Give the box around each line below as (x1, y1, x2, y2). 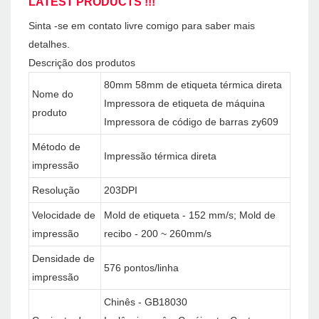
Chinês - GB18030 (104, 296, 187, 308)
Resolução (32, 184, 80, 197)
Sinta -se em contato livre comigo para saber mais (28, 20, 255, 32)
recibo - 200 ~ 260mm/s (104, 228, 211, 240)
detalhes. (28, 38, 70, 51)
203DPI (104, 184, 137, 197)
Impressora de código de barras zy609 (104, 116, 278, 128)
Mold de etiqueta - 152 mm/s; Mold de (104, 209, 276, 221)
